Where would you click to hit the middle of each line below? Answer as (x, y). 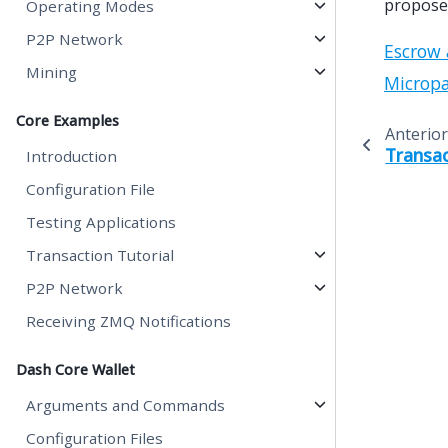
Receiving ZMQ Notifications (129, 321)
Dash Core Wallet (75, 369)
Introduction (72, 156)
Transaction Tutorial (100, 255)
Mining (52, 72)
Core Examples (67, 120)
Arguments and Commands (126, 405)
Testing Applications (101, 222)
